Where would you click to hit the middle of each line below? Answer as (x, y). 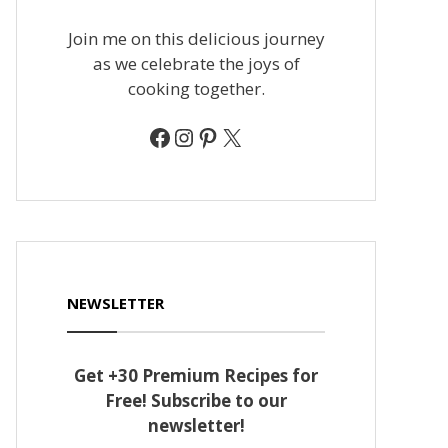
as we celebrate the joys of (196, 63)
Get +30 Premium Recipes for (196, 375)
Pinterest (246, 136)
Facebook (199, 136)
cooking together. (196, 88)
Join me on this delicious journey (196, 38)
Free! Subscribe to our (196, 400)
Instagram (228, 136)
